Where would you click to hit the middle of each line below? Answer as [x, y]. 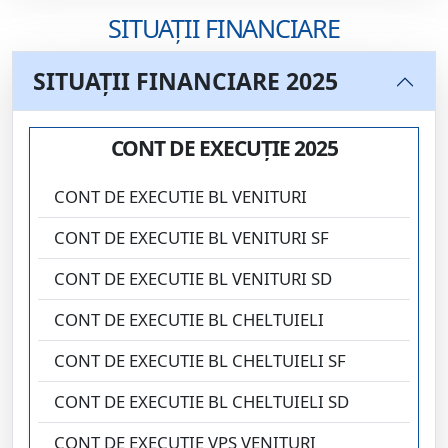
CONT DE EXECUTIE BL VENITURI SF [191, 238]
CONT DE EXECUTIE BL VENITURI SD [193, 279]
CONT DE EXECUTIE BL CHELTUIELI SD [201, 402]
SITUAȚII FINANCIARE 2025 [185, 81]
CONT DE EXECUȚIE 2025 [224, 148]
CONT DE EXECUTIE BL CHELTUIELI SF [200, 361]
